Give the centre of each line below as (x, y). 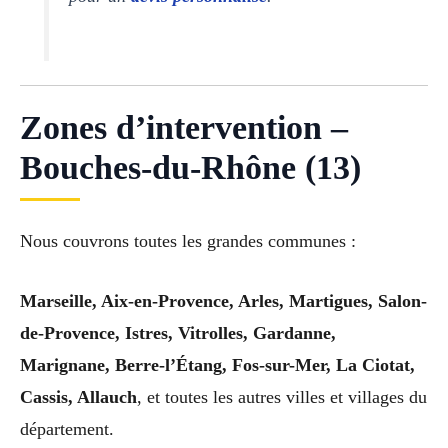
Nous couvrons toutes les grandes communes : (188, 240)
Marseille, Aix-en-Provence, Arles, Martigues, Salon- (223, 301)
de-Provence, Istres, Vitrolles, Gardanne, (178, 333)
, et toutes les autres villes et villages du (282, 397)
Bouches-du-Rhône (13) (190, 167)
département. (67, 429)
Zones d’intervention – (184, 127)
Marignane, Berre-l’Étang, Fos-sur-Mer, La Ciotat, (217, 365)
